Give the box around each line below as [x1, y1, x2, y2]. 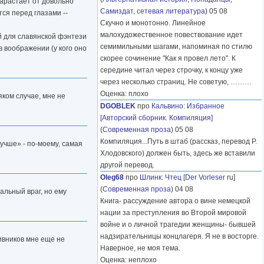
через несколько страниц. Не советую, [100, 78, 230, 87]
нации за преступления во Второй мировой [100, 209, 246, 217]
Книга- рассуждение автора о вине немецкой [100, 197, 250, 206]
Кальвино [151, 102, 183, 111]
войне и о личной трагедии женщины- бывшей [100, 220, 256, 229]
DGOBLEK [100, 102, 136, 111]
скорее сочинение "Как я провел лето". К [100, 54, 236, 63]
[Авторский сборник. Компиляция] [100, 114, 213, 123]
